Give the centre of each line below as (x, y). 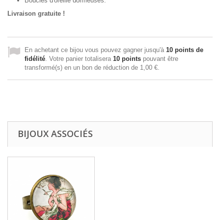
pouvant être (160, 59)
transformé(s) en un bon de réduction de (82, 68)
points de (188, 50)
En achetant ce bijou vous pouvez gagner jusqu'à (95, 50)
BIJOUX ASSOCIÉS (55, 134)
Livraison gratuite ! (36, 14)
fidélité (35, 59)
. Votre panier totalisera (79, 59)
